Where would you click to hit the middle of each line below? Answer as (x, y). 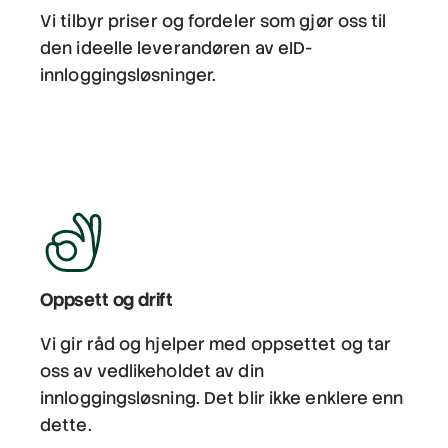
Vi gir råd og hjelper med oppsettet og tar (216, 344)
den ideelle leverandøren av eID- (176, 48)
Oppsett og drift (107, 300)
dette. (66, 425)
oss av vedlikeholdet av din (152, 371)
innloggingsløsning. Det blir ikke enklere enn (222, 398)
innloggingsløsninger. (128, 75)
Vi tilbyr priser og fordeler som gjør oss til (213, 21)
